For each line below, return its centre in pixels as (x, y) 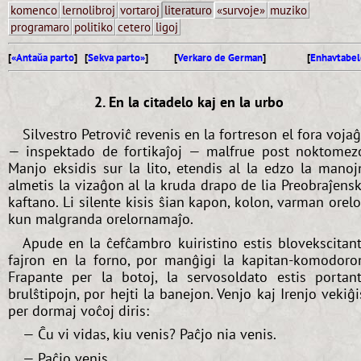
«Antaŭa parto (43, 57)
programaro (40, 27)
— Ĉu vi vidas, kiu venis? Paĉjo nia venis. (149, 334)
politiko (93, 27)
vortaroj (140, 10)
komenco (34, 10)
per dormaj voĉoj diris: (79, 310)
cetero (134, 27)
